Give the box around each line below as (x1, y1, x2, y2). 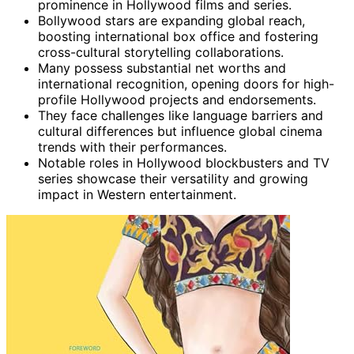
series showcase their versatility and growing (38, 170, 308, 186)
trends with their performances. (38, 138, 227, 155)
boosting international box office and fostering (38, 28, 318, 44)
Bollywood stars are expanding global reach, (38, 12, 305, 28)
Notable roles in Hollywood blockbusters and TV (38, 154, 330, 171)
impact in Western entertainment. (38, 186, 236, 202)
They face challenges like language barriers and (38, 107, 323, 123)
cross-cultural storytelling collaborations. (38, 43, 284, 60)
